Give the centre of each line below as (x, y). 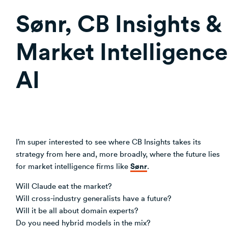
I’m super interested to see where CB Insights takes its (108, 141)
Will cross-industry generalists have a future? (94, 198)
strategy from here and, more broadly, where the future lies (118, 153)
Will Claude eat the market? (64, 186)
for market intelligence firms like (73, 166)
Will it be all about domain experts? (77, 210)
